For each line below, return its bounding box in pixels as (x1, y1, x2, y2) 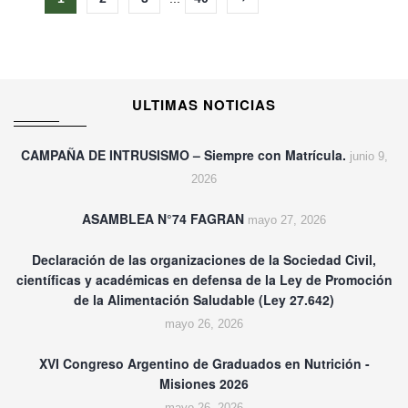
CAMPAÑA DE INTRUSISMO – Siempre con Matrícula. (20, 146, 346, 165)
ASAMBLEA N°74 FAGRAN (82, 209, 244, 229)
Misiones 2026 (159, 374, 249, 393)
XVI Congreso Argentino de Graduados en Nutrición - (38, 354, 370, 373)
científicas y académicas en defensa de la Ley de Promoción (15, 270, 393, 290)
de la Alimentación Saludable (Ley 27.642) (74, 291, 334, 310)
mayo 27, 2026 (248, 213, 326, 228)
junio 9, (349, 149, 388, 164)
